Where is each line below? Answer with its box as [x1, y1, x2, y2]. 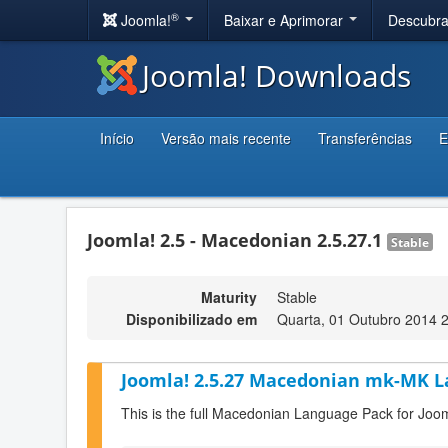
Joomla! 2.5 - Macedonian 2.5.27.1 [87, 228, 387, 252]
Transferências [318, 128, 412, 148]
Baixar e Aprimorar [224, 10, 347, 30]
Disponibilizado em [126, 309, 257, 329]
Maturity [201, 287, 257, 307]
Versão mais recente [161, 128, 291, 148]
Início [100, 128, 134, 148]
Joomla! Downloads [142, 55, 411, 96]
